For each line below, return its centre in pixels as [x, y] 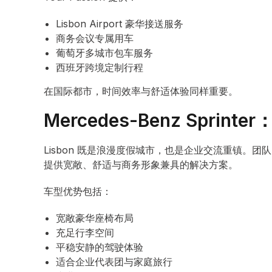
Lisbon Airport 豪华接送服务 [120, 24]
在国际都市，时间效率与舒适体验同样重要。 [141, 91]
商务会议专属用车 [95, 38]
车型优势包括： [78, 191]
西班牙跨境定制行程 [100, 67]
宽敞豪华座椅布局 [95, 218]
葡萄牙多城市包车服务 [104, 53]
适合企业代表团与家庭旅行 [114, 262]
